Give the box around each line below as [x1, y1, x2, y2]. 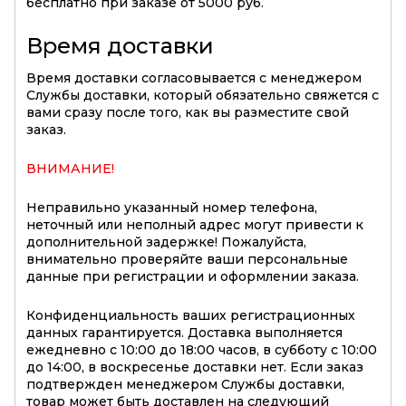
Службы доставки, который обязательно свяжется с [26, 86, 379, 103]
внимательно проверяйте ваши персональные [26, 250, 348, 267]
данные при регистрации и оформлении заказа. [26, 267, 359, 285]
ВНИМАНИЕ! [26, 159, 114, 177]
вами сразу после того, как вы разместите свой [26, 103, 349, 121]
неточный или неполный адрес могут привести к [26, 216, 363, 233]
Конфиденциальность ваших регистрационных [26, 306, 355, 324]
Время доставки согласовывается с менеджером [26, 69, 362, 86]
